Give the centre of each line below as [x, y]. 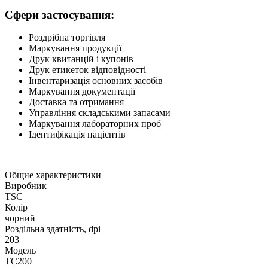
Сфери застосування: [60, 14]
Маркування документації [82, 92]
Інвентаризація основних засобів [96, 81]
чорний [20, 218]
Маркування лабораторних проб [95, 124]
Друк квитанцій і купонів [81, 59]
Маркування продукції [75, 48]
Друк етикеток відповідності [87, 70]
